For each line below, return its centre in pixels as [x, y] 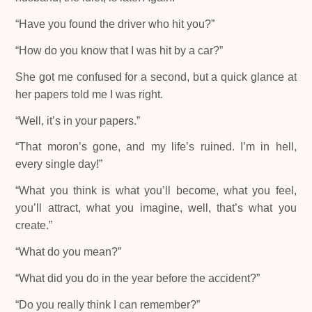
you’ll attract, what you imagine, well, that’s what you [156, 208]
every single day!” [59, 164]
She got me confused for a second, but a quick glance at [156, 77]
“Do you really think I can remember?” [108, 304]
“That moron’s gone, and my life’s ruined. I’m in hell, [156, 147]
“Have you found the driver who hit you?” [115, 24]
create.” [34, 226]
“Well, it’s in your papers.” [78, 120]
